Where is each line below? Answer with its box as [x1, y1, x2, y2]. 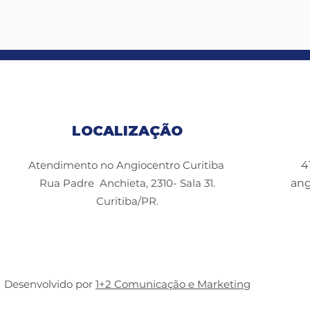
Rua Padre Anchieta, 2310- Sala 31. [39, 176, 215, 190]
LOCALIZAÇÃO [72, 122, 183, 139]
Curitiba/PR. [96, 194, 158, 208]
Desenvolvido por [4, 277, 95, 291]
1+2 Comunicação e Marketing [95, 277, 250, 291]
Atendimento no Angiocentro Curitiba [28, 158, 227, 172]
